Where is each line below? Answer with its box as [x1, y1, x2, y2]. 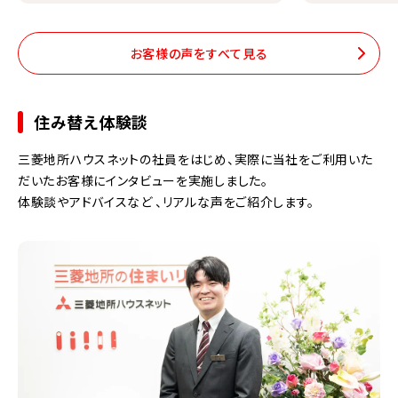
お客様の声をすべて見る [130, 44, 268, 62]
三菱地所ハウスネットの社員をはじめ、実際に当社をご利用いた [18, 150, 373, 169]
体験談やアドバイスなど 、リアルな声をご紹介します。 [18, 193, 314, 211]
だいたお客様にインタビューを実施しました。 [18, 171, 268, 190]
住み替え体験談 [34, 110, 148, 134]
